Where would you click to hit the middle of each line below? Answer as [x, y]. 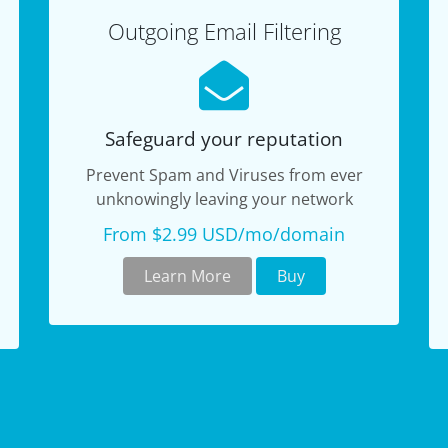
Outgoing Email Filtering [224, 31]
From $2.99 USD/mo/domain [224, 234]
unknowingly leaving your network [224, 199]
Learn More [187, 276]
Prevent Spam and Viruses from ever [224, 175]
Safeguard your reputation [224, 138]
